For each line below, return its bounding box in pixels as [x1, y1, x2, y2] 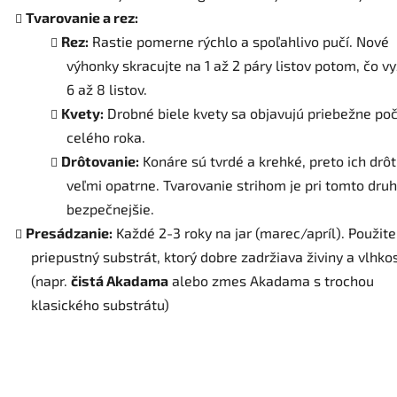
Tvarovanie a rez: [26, 9, 138, 27]
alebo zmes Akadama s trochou [172, 272, 374, 290]
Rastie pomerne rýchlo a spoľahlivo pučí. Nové [92, 33, 389, 51]
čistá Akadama [71, 272, 168, 290]
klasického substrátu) [31, 296, 169, 314]
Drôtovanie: [61, 152, 139, 170]
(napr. [31, 272, 67, 290]
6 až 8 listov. [66, 81, 147, 98]
